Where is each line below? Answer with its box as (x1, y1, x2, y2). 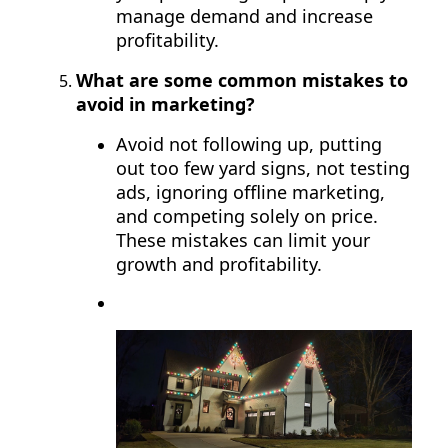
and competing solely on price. (116, 203, 378, 228)
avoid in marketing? (76, 91, 255, 116)
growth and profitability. (116, 251, 322, 276)
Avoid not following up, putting (116, 131, 382, 156)
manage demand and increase (116, 3, 373, 28)
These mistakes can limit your (116, 227, 370, 252)
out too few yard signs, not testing (116, 155, 410, 180)
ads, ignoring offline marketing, (116, 179, 385, 204)
